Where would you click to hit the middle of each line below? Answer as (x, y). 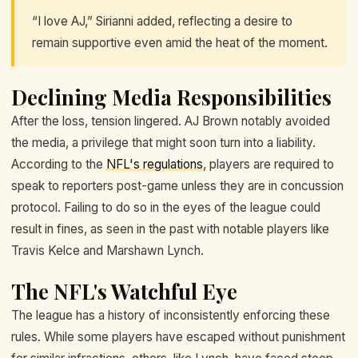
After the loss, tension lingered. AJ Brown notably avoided (171, 121)
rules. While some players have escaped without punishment (178, 337)
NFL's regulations (155, 164)
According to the (59, 164)
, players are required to (268, 164)
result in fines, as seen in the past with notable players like (170, 229)
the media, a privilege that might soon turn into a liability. (163, 142)
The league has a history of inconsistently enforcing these (171, 316)
